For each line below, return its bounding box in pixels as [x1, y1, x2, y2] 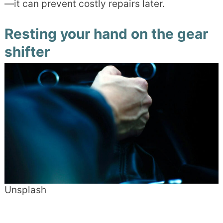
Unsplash [4, 184, 46, 196]
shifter [4, 43, 50, 60]
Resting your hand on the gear [4, 25, 208, 42]
